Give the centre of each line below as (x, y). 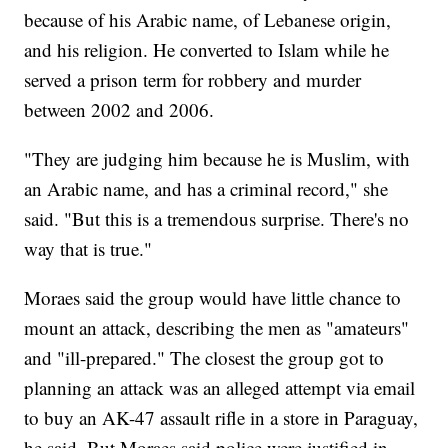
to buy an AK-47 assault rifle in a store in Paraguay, (221, 418)
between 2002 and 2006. (119, 110)
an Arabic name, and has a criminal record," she (206, 189)
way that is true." (88, 249)
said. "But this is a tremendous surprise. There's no (217, 219)
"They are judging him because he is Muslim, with (217, 159)
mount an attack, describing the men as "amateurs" (217, 328)
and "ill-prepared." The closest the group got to (204, 358)
